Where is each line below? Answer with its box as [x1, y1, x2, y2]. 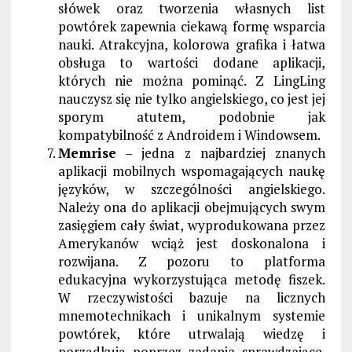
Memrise [57, 143, 116, 162]
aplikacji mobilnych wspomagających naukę [57, 161, 326, 180]
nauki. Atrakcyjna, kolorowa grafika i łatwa [57, 35, 326, 53]
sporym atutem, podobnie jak [57, 107, 326, 126]
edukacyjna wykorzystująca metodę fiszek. [57, 269, 326, 288]
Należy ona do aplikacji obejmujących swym [57, 197, 326, 216]
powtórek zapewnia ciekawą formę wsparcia [57, 16, 326, 35]
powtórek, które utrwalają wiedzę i [57, 324, 326, 343]
